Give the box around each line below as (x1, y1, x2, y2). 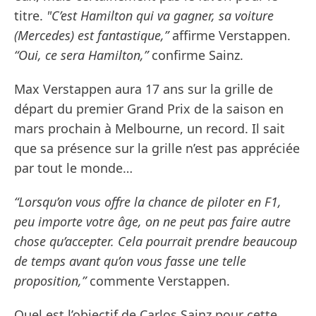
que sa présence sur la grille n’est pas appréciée (14, 140, 300, 157)
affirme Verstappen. (169, 27, 291, 44)
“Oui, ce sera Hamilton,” (14, 47, 148, 64)
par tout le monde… (14, 159, 133, 177)
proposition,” (14, 272, 86, 290)
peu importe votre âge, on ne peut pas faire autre (14, 213, 291, 231)
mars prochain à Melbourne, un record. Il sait (14, 120, 285, 138)
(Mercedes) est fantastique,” (14, 27, 169, 44)
